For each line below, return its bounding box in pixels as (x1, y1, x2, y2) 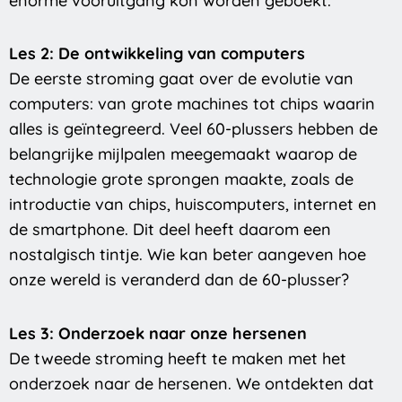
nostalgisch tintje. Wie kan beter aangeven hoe (9, 244, 366, 266)
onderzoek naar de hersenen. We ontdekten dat (9, 372, 374, 394)
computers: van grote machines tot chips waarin (9, 93, 375, 115)
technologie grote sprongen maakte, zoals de (9, 169, 354, 190)
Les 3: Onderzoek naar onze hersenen (9, 322, 307, 344)
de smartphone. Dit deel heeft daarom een (9, 219, 331, 240)
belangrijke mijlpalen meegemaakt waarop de (9, 144, 357, 165)
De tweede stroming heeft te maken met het (9, 347, 346, 369)
